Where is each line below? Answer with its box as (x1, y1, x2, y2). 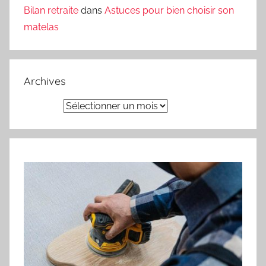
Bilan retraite (24, 4, 78, 16)
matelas (24, 21, 59, 33)
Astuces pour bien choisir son (104, 4, 234, 16)
